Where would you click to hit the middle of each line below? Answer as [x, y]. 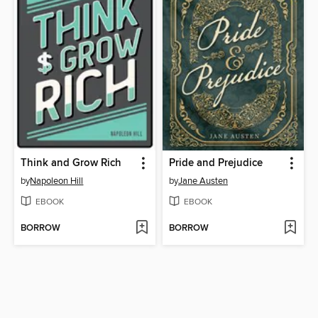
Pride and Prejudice [216, 164]
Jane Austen [203, 181]
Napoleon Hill [57, 181]
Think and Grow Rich [71, 164]
